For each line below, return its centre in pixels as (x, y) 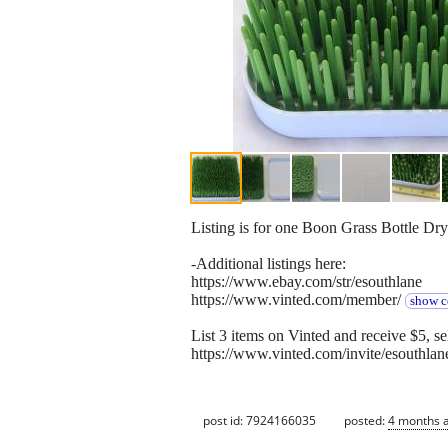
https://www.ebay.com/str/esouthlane (306, 282)
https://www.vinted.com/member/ (298, 300)
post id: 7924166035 (259, 420)
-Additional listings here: (268, 264)
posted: (366, 420)
